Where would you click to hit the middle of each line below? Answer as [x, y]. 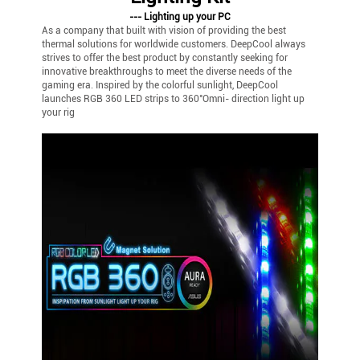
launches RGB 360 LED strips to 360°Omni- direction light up [174, 98]
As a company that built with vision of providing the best [164, 30]
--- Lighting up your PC [180, 16]
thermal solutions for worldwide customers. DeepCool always [174, 44]
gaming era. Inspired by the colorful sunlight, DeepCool [160, 85]
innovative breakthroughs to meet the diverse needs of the [167, 71]
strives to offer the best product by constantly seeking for [165, 57]
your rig [59, 112]
